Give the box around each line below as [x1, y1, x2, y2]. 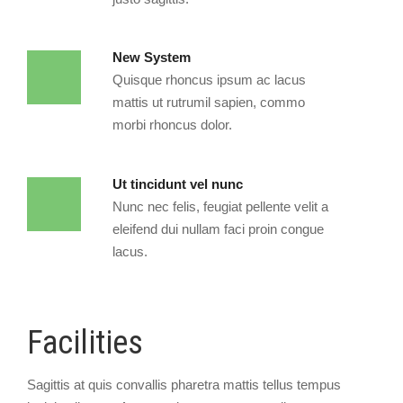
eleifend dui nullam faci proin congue [112, 220, 324, 237]
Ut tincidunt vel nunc [112, 175, 243, 192]
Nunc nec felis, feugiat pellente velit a [112, 198, 328, 214]
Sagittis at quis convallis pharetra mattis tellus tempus [27, 376, 341, 392]
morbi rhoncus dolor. [112, 117, 232, 133]
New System [112, 49, 191, 66]
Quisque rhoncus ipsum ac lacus [112, 72, 306, 88]
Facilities [27, 324, 143, 362]
